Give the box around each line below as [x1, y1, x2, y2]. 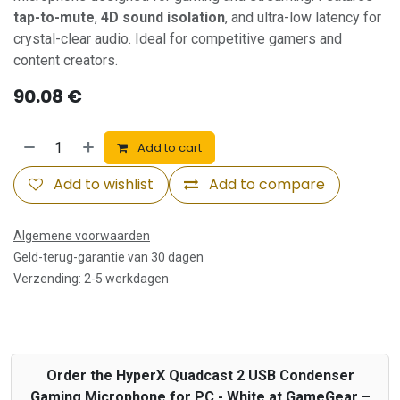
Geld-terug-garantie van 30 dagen [13, 249, 204, 264]
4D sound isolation [101, 8, 225, 26]
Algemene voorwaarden [13, 228, 150, 243]
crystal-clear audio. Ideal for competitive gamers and [13, 29, 342, 47]
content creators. [13, 51, 118, 69]
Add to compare [209, 173, 325, 195]
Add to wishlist [54, 173, 154, 195]
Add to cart [135, 139, 203, 157]
